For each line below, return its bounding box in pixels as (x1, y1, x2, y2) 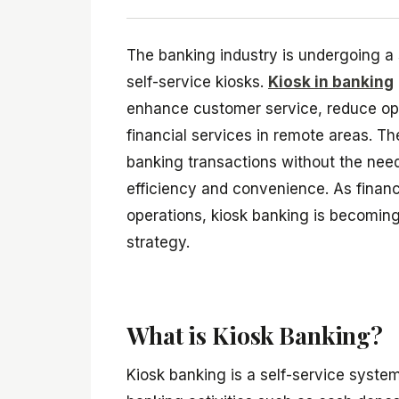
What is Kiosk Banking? (126, 318, 384, 351)
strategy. (126, 233, 190, 251)
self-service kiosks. (126, 73, 268, 91)
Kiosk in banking (268, 73, 394, 91)
